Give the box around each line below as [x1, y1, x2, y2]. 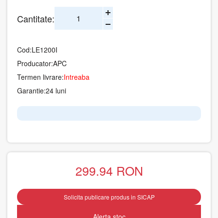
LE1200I [32, 45, 57, 54]
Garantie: [17, 86, 46, 95]
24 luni [46, 86, 66, 95]
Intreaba [64, 72, 90, 82]
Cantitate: [17, 12, 54, 25]
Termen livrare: [17, 72, 64, 82]
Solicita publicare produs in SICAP [63, 192, 155, 201]
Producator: [17, 58, 53, 68]
